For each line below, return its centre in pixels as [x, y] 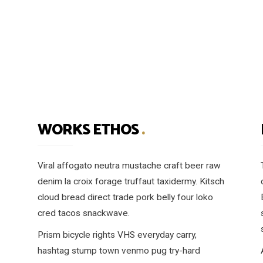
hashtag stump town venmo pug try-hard [119, 251]
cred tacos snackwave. [83, 213]
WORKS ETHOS [89, 130]
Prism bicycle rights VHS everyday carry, [117, 235]
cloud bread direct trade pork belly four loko [125, 197]
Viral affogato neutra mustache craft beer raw [129, 166]
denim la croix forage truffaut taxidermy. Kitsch [131, 181]
